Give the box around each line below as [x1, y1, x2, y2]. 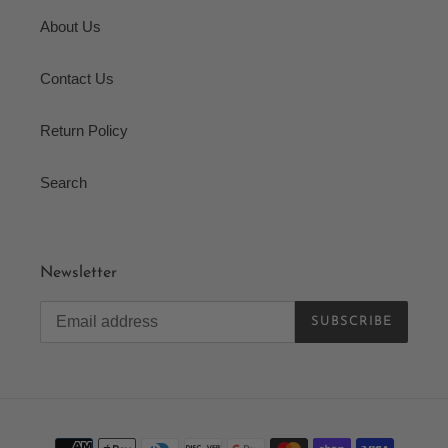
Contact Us [40, 70, 114, 88]
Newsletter [40, 265, 117, 282]
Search [40, 174, 87, 192]
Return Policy [40, 122, 128, 140]
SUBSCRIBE [310, 315, 392, 329]
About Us [40, 18, 101, 36]
